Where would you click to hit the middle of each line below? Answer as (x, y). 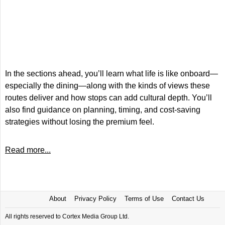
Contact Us (188, 199)
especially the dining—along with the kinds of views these (107, 86)
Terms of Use (144, 199)
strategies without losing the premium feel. (80, 122)
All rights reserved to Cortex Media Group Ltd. (67, 216)
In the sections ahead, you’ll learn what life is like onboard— (111, 74)
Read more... (28, 150)
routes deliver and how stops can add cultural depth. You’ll (108, 98)
